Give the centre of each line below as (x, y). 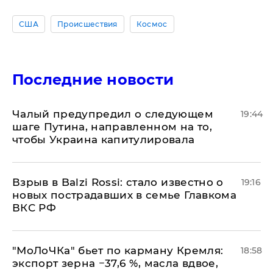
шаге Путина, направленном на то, (112, 127)
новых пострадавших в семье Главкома (124, 195)
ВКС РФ (34, 208)
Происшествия (87, 24)
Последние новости (93, 80)
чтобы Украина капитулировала (104, 140)
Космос (152, 24)
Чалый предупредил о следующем (113, 114)
